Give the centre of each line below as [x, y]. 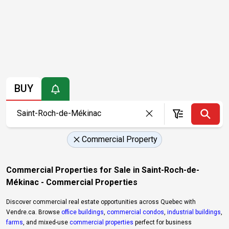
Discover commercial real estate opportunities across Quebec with [101, 202]
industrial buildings [194, 212]
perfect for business [163, 222]
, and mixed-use [46, 222]
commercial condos [135, 212]
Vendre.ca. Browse [34, 212]
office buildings [83, 212]
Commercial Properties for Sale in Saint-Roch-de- [103, 170]
